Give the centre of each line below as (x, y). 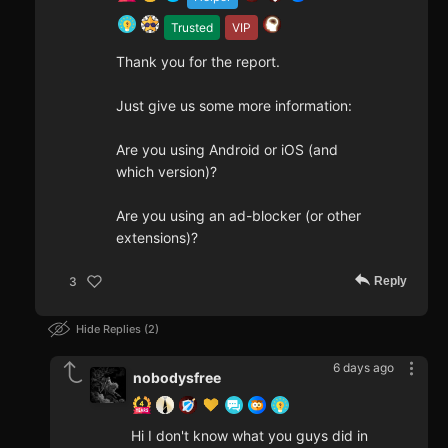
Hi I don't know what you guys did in (249, 436)
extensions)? (157, 238)
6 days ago (363, 368)
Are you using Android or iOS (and (227, 150)
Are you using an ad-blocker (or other (238, 216)
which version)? (166, 172)
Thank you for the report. (198, 62)
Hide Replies (110, 329)
